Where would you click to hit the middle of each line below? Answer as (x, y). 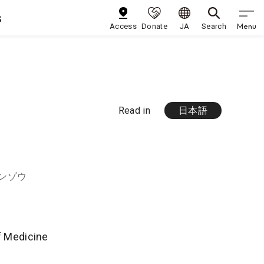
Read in (134, 110)
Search (214, 26)
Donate (154, 26)
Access (123, 26)
